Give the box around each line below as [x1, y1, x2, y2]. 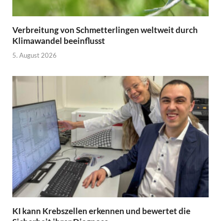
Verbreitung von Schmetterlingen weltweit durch [12, 25, 198, 36]
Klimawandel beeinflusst [12, 36, 105, 46]
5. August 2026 [12, 51, 57, 59]
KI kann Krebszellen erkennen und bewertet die [12, 205, 190, 216]
